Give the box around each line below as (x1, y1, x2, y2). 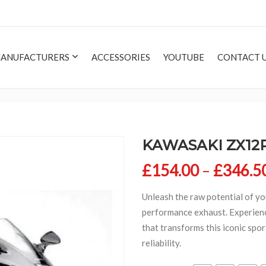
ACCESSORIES (91, 52, 150, 63)
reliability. (142, 237, 181, 248)
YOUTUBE (163, 52, 204, 63)
